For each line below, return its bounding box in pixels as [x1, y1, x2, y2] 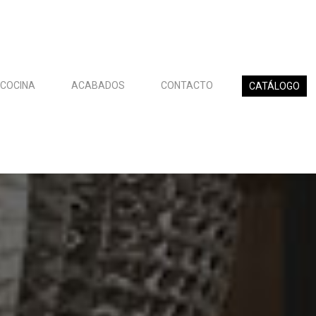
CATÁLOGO [249, 80, 300, 92]
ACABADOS [71, 80, 125, 91]
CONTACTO [161, 80, 213, 91]
